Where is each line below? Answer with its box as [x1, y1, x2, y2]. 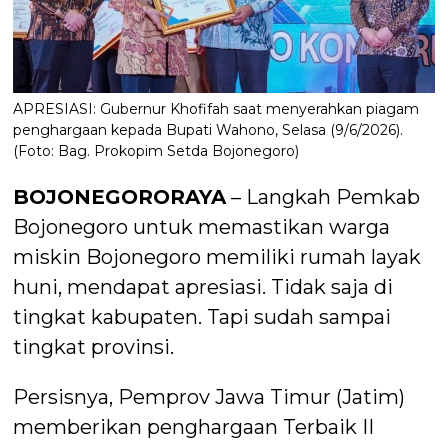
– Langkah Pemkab [226, 185, 421, 210]
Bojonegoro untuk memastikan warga [13, 215, 391, 240]
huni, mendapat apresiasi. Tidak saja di [13, 275, 394, 300]
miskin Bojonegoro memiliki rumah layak [13, 245, 422, 270]
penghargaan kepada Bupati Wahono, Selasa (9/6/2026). [13, 121, 404, 140]
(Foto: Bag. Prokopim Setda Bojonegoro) [13, 142, 300, 161]
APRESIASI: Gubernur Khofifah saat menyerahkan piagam [13, 100, 420, 119]
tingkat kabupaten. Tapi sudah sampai [13, 305, 392, 330]
